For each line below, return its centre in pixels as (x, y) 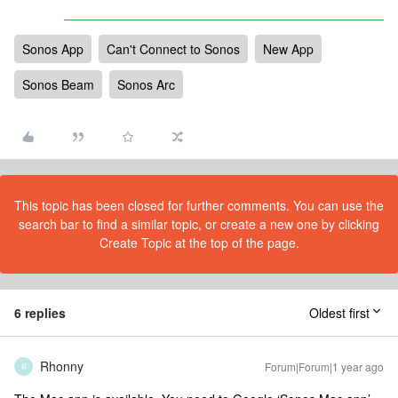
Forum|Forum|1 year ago (324, 366)
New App (288, 49)
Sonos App (53, 49)
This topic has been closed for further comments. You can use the (199, 205)
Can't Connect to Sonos (173, 49)
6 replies (40, 313)
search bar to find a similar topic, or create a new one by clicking (199, 224)
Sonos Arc (146, 84)
